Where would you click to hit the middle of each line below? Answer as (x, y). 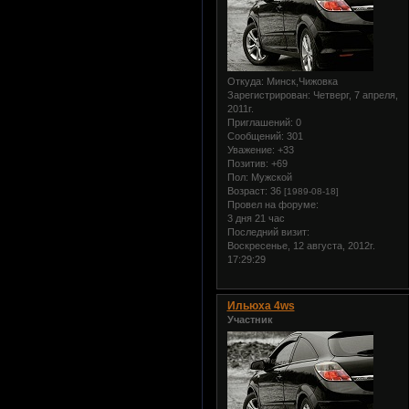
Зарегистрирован (267, 95)
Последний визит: (268, 232)
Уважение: (251, 150)
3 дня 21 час (256, 219)
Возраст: (247, 191)
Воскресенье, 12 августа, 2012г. (301, 246)
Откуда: (245, 82)
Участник (250, 320)
